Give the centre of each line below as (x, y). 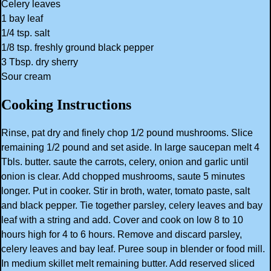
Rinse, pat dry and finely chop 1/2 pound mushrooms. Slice (127, 132)
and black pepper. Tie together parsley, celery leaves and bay (132, 205)
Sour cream (26, 76)
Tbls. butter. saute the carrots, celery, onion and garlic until (125, 162)
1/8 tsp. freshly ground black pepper (77, 47)
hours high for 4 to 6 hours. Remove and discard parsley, (122, 234)
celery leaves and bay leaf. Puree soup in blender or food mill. (133, 249)
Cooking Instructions (66, 104)
